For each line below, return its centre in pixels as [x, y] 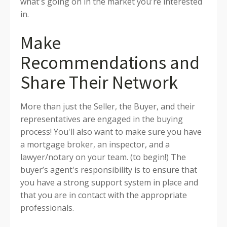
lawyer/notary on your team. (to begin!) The [103, 157]
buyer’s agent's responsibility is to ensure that [109, 170]
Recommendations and [110, 63]
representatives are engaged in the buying [102, 119]
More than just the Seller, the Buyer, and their [108, 106]
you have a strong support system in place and [109, 182]
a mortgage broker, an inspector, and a [95, 144]
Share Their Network [99, 82]
